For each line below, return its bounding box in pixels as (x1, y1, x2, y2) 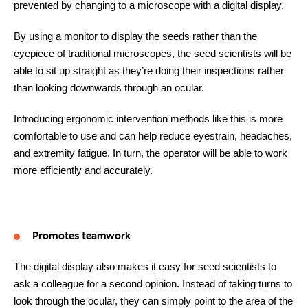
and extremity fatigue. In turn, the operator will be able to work (14, 146, 287, 159)
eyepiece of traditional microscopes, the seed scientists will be (14, 47, 291, 59)
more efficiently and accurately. (14, 164, 153, 176)
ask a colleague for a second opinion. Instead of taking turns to (14, 277, 292, 289)
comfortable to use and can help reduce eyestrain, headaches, (14, 129, 292, 142)
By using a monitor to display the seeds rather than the (14, 30, 257, 42)
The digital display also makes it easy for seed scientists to (14, 260, 276, 272)
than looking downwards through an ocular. (14, 81, 204, 93)
